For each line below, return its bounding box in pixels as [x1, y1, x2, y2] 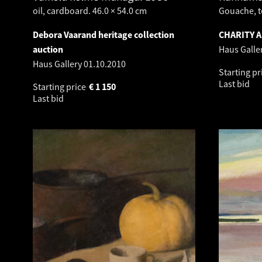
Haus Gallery [33, 58, 84, 70]
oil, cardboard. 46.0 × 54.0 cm [33, 5, 147, 16]
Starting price [33, 81, 88, 92]
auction [33, 43, 63, 55]
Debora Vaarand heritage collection [33, 29, 174, 40]
